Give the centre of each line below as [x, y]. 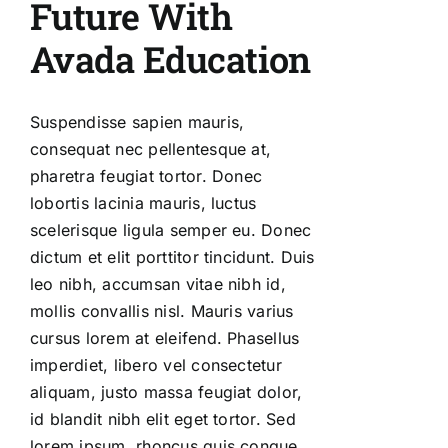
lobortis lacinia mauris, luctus [143, 202]
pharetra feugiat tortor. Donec [146, 175]
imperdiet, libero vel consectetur [156, 364]
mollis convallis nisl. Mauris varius [162, 310]
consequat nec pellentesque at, [151, 148]
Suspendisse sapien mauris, [137, 121]
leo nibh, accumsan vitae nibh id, [158, 283]
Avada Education [170, 58]
